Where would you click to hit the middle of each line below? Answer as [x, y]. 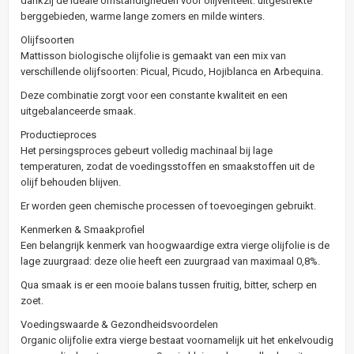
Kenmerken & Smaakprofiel [83, 229]
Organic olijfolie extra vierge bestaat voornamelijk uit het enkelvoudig [177, 340]
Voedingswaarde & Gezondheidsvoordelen [119, 324]
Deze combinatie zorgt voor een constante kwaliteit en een [154, 95]
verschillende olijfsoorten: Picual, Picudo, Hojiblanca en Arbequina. [172, 71]
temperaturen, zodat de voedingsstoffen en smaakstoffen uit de [168, 166]
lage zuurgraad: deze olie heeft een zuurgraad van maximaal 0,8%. [170, 261]
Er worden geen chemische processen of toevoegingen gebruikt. [168, 205]
